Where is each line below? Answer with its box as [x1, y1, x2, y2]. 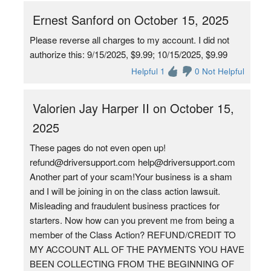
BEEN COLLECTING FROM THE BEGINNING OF [29, 257, 234, 270]
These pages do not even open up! [29, 141, 166, 154]
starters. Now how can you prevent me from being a [29, 214, 234, 226]
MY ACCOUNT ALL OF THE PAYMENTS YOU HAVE [29, 243, 244, 255]
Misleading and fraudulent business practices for [29, 199, 220, 212]
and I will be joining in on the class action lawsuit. [29, 184, 220, 197]
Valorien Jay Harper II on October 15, [32, 99, 234, 117]
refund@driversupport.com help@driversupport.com [29, 155, 235, 168]
